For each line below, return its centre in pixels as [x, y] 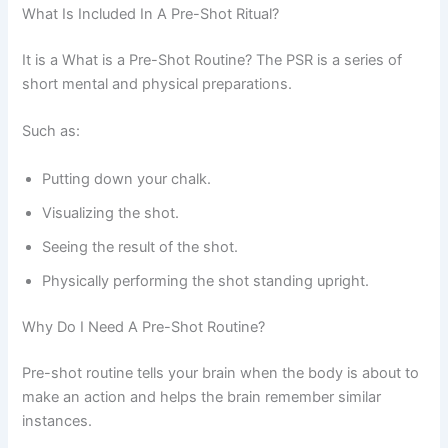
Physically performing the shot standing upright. [206, 280]
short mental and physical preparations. [157, 84]
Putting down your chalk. [127, 178]
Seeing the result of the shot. [140, 246]
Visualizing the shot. [111, 212]
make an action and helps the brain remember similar [202, 396]
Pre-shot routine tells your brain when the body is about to [221, 372]
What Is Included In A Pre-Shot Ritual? [151, 14]
